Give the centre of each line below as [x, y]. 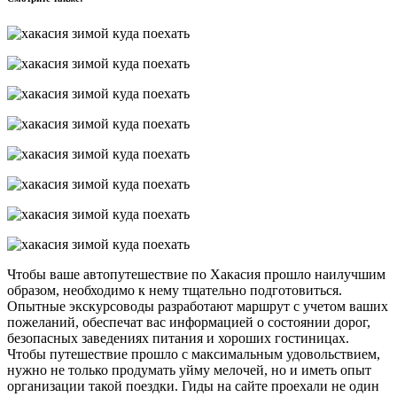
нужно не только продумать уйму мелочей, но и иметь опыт [189, 370]
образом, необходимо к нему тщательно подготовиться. [175, 290]
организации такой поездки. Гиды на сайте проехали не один [193, 385]
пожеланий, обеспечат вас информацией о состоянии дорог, [189, 322]
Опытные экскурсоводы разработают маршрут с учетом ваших [198, 306]
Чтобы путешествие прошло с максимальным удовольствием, [194, 354]
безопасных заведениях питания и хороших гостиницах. [178, 338]
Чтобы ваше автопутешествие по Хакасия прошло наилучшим [196, 274]
